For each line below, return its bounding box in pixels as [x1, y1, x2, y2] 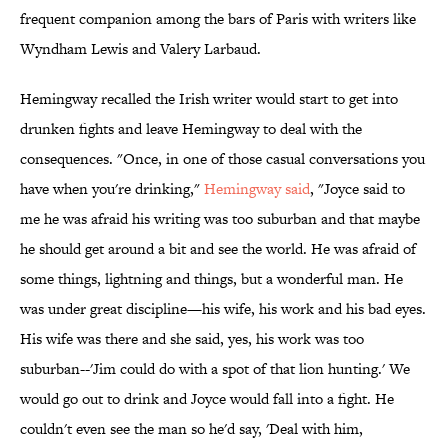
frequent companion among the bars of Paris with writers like [20, 8, 416, 30]
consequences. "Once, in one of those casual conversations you [20, 148, 425, 170]
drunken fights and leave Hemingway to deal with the [20, 118, 362, 140]
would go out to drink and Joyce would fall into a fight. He [20, 388, 394, 410]
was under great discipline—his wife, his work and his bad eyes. [20, 298, 426, 320]
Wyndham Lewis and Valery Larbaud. [20, 38, 261, 60]
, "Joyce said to [310, 178, 405, 200]
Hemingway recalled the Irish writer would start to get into [20, 88, 398, 110]
